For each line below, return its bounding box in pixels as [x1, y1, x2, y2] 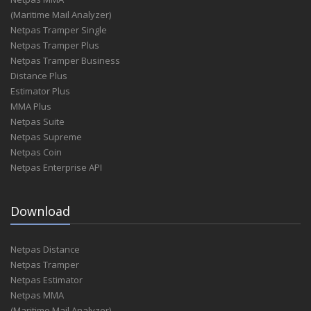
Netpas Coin [10, 146, 62, 158]
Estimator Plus [10, 85, 70, 97]
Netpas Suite [10, 115, 65, 128]
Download [10, 203, 70, 219]
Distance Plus [10, 69, 67, 82]
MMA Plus [10, 100, 51, 112]
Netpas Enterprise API [10, 161, 102, 174]
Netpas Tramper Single [10, 24, 107, 36]
